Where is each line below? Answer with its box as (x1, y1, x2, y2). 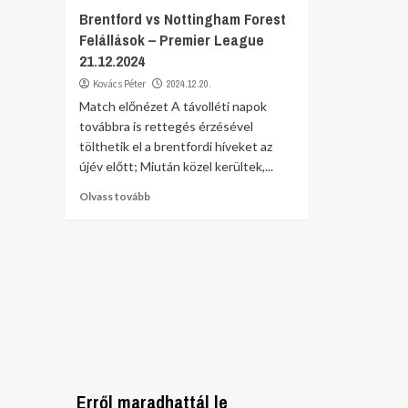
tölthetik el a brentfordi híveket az (79, 138, 272, 154)
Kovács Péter (93, 76, 146, 90)
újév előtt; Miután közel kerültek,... (79, 158, 273, 174)
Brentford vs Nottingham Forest (79, 7, 286, 29)
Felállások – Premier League (79, 28, 264, 50)
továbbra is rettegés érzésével (79, 117, 253, 134)
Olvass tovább (79, 189, 150, 203)
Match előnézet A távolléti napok (79, 97, 267, 114)
